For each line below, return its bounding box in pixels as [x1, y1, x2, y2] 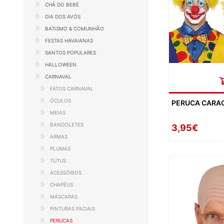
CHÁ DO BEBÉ [45, 1, 79, 7]
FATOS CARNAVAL [50, 85, 93, 91]
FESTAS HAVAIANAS [45, 37, 93, 43]
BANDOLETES [50, 121, 83, 127]
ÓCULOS [50, 97, 71, 103]
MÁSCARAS [50, 193, 77, 199]
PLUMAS [50, 145, 70, 151]
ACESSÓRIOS [50, 169, 81, 175]
